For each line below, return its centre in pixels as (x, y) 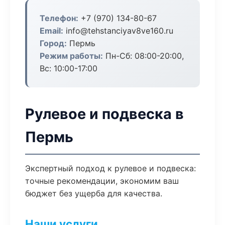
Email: (51, 31)
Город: (53, 43)
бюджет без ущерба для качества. (94, 193)
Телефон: (59, 18)
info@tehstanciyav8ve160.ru (118, 31)
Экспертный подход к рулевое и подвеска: (110, 168)
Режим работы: (71, 56)
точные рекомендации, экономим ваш (102, 181)
